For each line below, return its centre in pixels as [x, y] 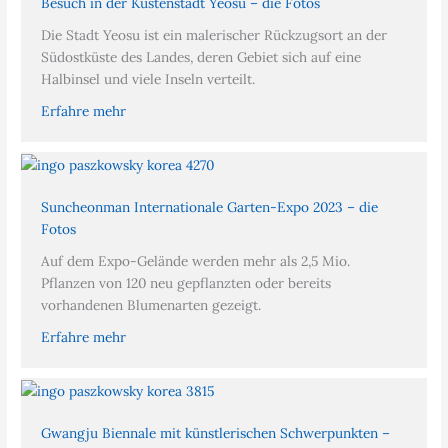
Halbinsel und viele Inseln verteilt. [148, 79]
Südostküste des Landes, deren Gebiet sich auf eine [201, 57]
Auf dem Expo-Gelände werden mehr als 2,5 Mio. [196, 261]
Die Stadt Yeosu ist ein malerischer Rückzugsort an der [214, 35]
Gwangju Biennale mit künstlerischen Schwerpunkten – [216, 432]
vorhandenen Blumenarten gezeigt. [151, 305]
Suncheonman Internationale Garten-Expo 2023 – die [210, 207]
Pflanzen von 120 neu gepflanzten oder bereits [186, 283]
